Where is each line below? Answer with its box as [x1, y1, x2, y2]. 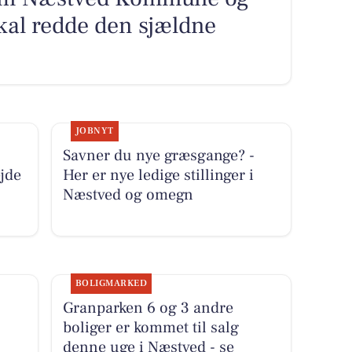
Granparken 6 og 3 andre [62, 297, 233, 318]
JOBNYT [75, 125, 114, 137]
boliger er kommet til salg [62, 317, 239, 338]
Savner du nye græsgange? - [62, 145, 255, 167]
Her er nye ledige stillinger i [62, 165, 254, 186]
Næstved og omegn [62, 185, 193, 206]
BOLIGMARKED [75, 277, 148, 289]
